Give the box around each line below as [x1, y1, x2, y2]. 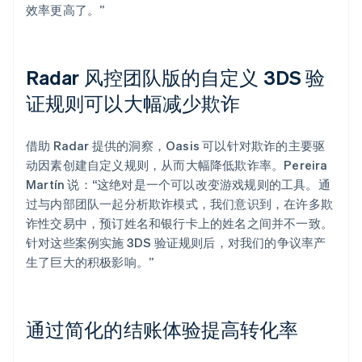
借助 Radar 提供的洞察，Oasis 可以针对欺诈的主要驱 [26, 137, 326, 154]
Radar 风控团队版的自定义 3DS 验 [26, 64, 326, 90]
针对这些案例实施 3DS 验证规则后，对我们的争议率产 [26, 234, 326, 250]
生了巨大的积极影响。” [26, 253, 154, 270]
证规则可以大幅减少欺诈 [26, 90, 241, 116]
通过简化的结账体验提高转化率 [26, 316, 299, 342]
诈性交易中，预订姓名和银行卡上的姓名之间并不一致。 [26, 214, 334, 231]
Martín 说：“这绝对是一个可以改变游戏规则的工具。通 [26, 175, 330, 192]
